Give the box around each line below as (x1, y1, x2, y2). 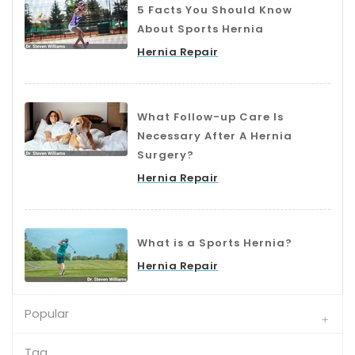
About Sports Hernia (137, 21, 264, 36)
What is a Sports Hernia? (137, 235, 292, 250)
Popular (25, 304, 69, 322)
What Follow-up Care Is (137, 109, 284, 124)
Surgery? (137, 147, 194, 162)
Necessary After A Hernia (137, 128, 292, 143)
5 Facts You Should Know (137, 2, 292, 17)
